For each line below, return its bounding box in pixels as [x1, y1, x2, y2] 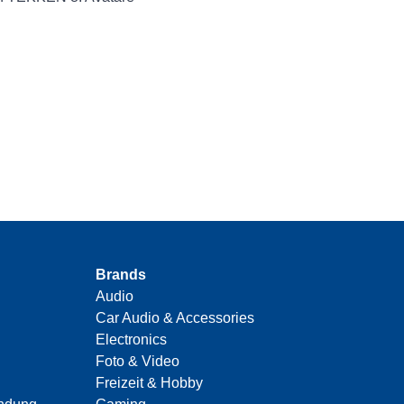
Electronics [96, 332, 167, 348]
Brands [96, 267, 146, 283]
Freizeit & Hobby [96, 375, 203, 391]
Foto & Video [96, 353, 179, 370]
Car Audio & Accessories [96, 310, 254, 326]
